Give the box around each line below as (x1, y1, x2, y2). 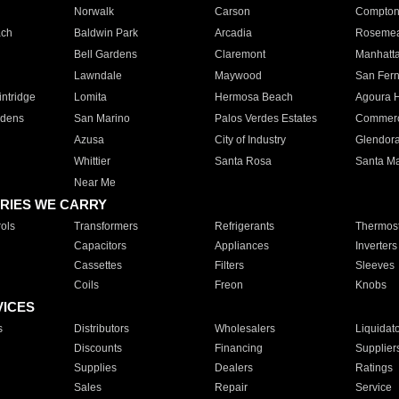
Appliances (214, 240, 269, 252)
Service (354, 381, 392, 394)
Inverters (354, 240, 397, 252)
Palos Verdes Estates (214, 112, 317, 125)
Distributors (73, 322, 129, 335)
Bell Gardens (73, 48, 137, 61)
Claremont (214, 48, 265, 61)
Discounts (73, 342, 122, 354)
